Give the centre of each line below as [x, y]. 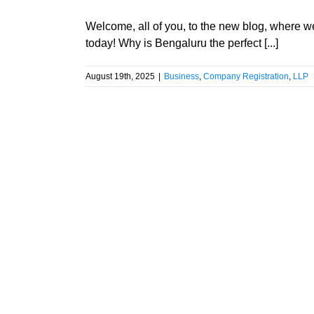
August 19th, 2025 [120, 77]
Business [182, 77]
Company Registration [246, 77]
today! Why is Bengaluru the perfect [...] [182, 43]
